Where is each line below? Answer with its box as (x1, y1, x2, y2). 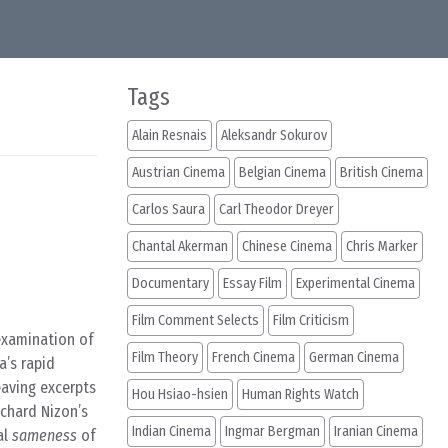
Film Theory (132, 349, 198, 366)
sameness (12, 426, 77, 445)
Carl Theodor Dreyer (219, 201, 334, 218)
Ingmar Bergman (225, 423, 320, 440)
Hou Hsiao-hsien (132, 386, 228, 403)
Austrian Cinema (132, 164, 225, 181)
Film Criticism (273, 312, 349, 329)
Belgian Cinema (239, 164, 326, 181)
